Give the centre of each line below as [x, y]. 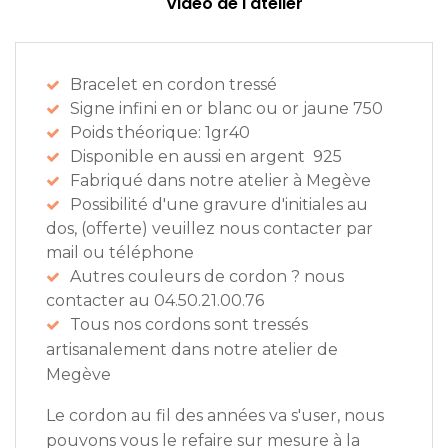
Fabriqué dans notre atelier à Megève [220, 181]
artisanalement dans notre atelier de [192, 350]
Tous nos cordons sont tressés [189, 325]
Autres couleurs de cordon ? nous [207, 277]
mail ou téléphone [120, 253]
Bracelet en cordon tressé [175, 85]
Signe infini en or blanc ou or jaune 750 [226, 109]
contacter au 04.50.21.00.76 [155, 301]
